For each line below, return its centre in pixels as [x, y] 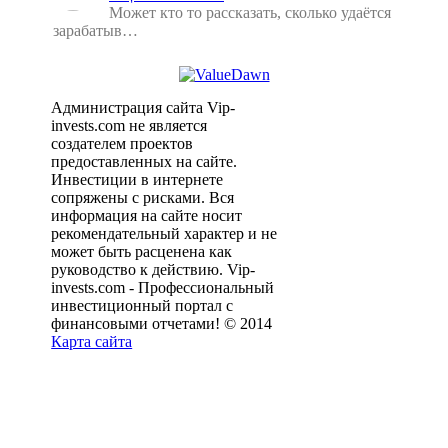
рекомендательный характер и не [164, 234]
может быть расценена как [142, 252]
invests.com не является [129, 126]
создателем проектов [122, 144]
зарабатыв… [95, 31]
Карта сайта [92, 342]
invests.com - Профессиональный [163, 288]
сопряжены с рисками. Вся [143, 198]
